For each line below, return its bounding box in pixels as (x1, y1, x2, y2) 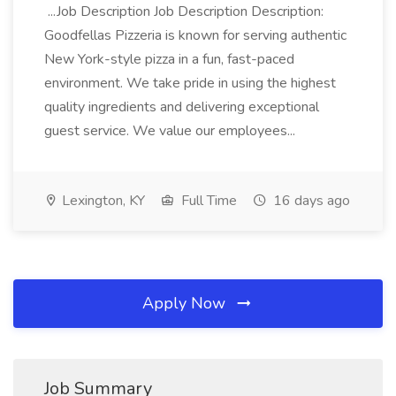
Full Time (178, 191, 237, 210)
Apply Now (142, 293, 230, 314)
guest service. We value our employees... (44, 121, 299, 141)
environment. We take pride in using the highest (44, 73, 336, 93)
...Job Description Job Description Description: (44, 2, 324, 21)
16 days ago (270, 191, 350, 210)
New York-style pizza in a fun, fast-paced (44, 49, 294, 69)
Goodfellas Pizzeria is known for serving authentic (44, 26, 346, 45)
